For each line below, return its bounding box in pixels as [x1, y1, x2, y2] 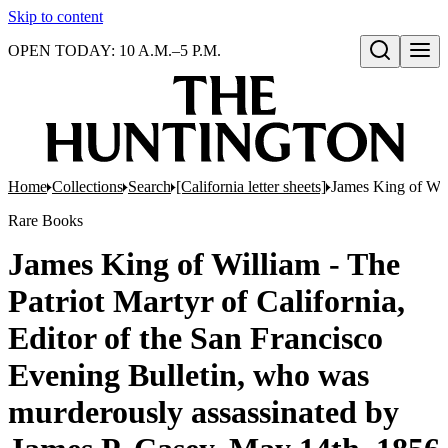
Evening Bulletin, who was [8, 357, 369, 393]
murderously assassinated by [8, 394, 399, 430]
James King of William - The [8, 246, 400, 282]
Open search [367, 63, 441, 79]
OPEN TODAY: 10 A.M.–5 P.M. [8, 42, 221, 59]
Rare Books [8, 212, 83, 229]
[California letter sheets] [176, 178, 326, 195]
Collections [52, 178, 123, 195]
